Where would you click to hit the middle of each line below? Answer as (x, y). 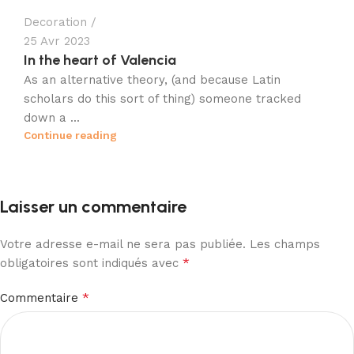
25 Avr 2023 (57, 41)
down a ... (52, 118)
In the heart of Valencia (100, 60)
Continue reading (70, 135)
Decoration (55, 22)
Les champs (285, 244)
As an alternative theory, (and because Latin (152, 80)
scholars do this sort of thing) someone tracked (162, 99)
